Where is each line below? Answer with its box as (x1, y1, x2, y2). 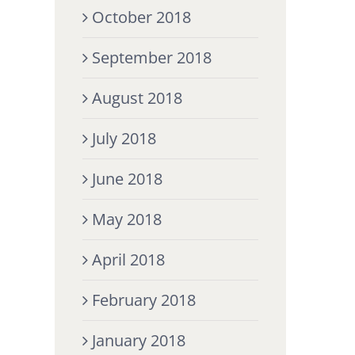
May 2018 (91, 208, 162, 231)
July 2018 (91, 128, 156, 150)
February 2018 (91, 289, 196, 311)
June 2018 (91, 168, 162, 190)
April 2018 (91, 249, 165, 271)
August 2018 (91, 87, 182, 109)
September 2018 (91, 47, 212, 69)
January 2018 (91, 330, 185, 352)
